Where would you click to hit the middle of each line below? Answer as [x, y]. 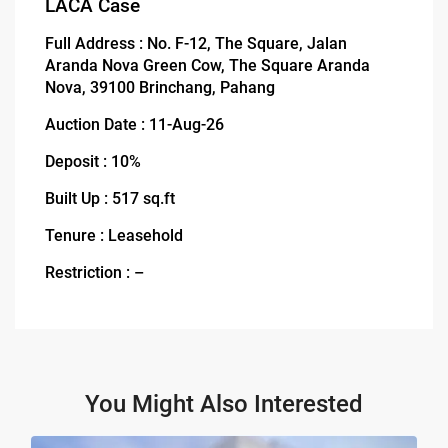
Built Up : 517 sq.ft [110, 198]
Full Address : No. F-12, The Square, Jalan [196, 43]
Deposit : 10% [93, 161]
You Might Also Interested [224, 403]
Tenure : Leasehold [114, 235]
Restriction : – [95, 272]
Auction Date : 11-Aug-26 [135, 124]
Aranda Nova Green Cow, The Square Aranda [208, 65]
